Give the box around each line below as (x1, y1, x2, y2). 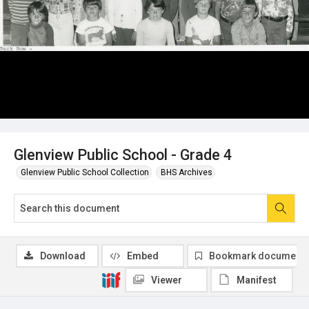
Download (40, 250, 86, 261)
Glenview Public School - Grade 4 (14, 146, 232, 163)
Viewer (151, 274, 182, 286)
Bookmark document (209, 250, 304, 261)
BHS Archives (161, 167, 212, 177)
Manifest (237, 274, 277, 286)
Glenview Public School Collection (21, 167, 149, 177)
